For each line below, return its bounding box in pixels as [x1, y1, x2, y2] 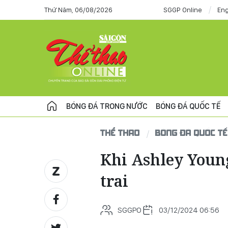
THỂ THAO [100, 128, 140, 137]
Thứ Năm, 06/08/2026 [44, 5, 112, 14]
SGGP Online [163, 5, 202, 14]
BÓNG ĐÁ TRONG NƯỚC [66, 101, 148, 111]
